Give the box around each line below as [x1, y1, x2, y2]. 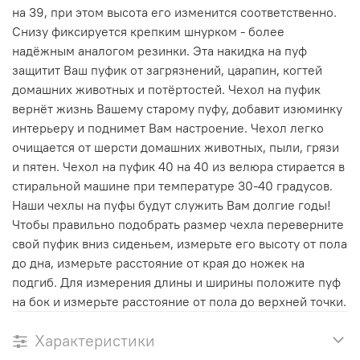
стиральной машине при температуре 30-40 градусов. [12, 177, 333, 194]
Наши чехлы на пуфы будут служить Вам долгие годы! [12, 196, 331, 213]
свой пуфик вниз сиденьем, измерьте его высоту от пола [12, 235, 347, 252]
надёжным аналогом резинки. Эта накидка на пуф [12, 42, 307, 59]
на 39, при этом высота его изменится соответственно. [12, 3, 337, 20]
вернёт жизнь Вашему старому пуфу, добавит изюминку [12, 100, 342, 117]
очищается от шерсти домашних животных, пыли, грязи [12, 138, 339, 155]
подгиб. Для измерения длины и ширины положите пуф [12, 273, 341, 290]
